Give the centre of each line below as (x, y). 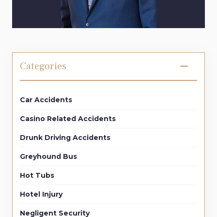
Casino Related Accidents (68, 118)
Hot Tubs (37, 175)
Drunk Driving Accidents (65, 137)
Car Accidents (46, 100)
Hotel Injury (41, 194)
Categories (43, 66)
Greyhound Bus (48, 156)
